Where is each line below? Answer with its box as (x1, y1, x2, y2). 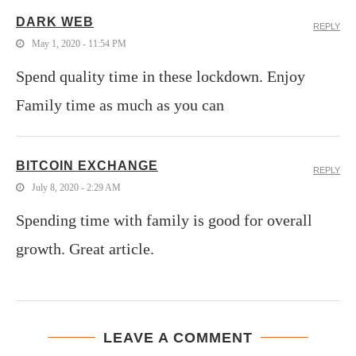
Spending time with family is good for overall (16, 211, 312, 229)
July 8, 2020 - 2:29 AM (32, 181, 121, 193)
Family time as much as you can (16, 95, 224, 114)
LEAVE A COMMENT (103, 329, 253, 346)
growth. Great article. (16, 239, 154, 257)
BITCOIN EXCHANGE (16, 158, 158, 172)
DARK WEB (16, 14, 94, 29)
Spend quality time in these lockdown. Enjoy (16, 67, 305, 85)
